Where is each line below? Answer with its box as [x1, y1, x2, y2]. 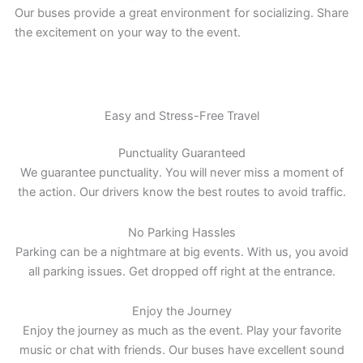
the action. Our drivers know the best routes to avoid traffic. [17, 185, 346, 199]
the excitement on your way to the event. [14, 25, 241, 41]
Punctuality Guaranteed [117, 146, 246, 160]
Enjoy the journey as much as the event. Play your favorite [22, 323, 341, 339]
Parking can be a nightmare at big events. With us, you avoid [15, 244, 348, 259]
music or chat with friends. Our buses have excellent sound [19, 343, 344, 358]
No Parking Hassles [127, 224, 236, 240]
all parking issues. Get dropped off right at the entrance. [28, 263, 335, 279]
